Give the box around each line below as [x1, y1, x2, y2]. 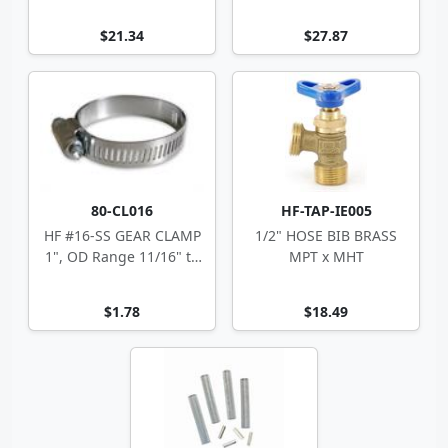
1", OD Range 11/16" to [45, 247, 199, 266]
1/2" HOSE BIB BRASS [255, 226, 397, 245]
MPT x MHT [288, 247, 364, 266]
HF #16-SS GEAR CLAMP [43, 226, 201, 245]
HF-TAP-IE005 [280, 201, 372, 220]
